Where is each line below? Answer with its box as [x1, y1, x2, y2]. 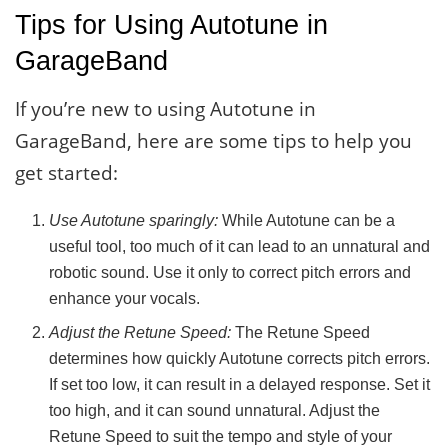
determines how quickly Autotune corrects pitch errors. [49, 350, 431, 368]
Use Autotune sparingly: [49, 212, 219, 230]
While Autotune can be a [218, 212, 396, 230]
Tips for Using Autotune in [15, 9, 328, 41]
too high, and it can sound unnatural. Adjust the [49, 402, 381, 420]
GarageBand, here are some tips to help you [15, 128, 412, 155]
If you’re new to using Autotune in [15, 96, 316, 123]
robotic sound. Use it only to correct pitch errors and [49, 264, 412, 282]
